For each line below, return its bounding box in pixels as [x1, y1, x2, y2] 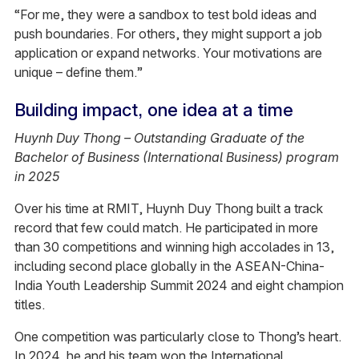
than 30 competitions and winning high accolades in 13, [14, 239, 334, 256]
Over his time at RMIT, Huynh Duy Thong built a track [14, 200, 323, 217]
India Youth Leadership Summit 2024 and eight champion [14, 277, 344, 294]
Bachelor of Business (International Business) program [14, 149, 339, 166]
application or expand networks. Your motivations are [14, 45, 322, 62]
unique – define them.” [14, 64, 143, 81]
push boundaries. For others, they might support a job [14, 26, 322, 42]
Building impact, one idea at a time [14, 99, 293, 121]
